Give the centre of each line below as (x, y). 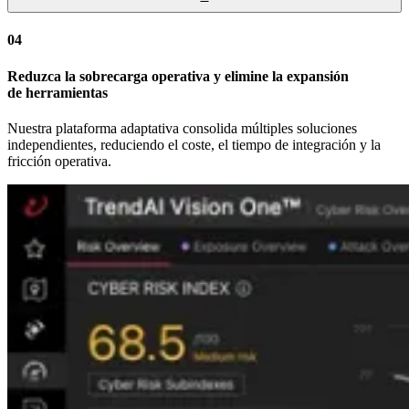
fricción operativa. (59, 161)
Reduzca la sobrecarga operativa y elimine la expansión (178, 76)
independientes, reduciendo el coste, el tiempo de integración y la (194, 144)
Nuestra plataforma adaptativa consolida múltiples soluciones (182, 128)
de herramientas (58, 92)
